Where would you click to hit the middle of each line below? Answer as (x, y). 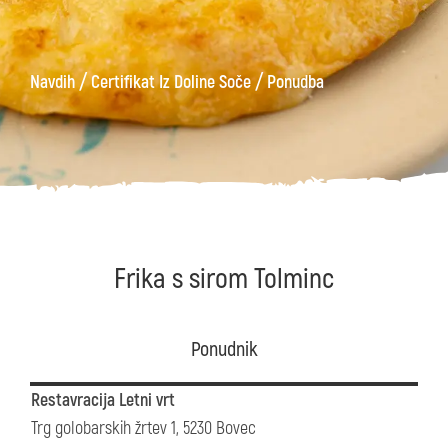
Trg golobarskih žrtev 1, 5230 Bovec (143, 428)
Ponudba (295, 82)
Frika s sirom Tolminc (224, 279)
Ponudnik (224, 349)
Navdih (52, 82)
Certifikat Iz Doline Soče (171, 82)
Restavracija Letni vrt (103, 400)
